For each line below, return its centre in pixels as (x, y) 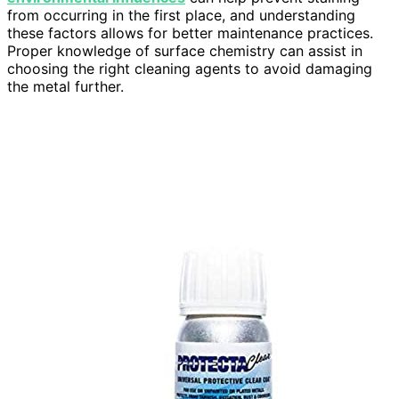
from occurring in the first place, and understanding (181, 15)
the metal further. (65, 86)
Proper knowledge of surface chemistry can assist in (185, 50)
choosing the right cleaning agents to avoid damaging (190, 68)
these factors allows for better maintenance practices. (190, 33)
